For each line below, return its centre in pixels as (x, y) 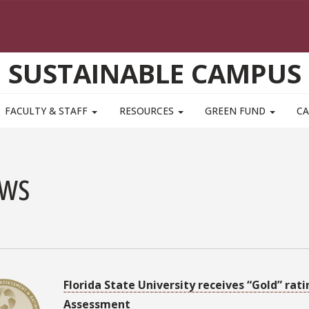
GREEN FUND (236, 111)
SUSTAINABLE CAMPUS (154, 73)
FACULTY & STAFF (48, 111)
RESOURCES (148, 111)
